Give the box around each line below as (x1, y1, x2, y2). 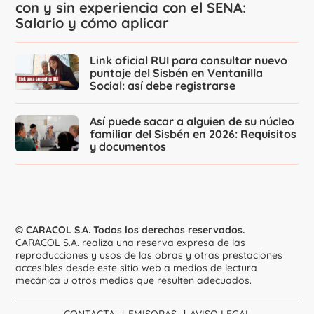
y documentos (90, 139, 167, 153)
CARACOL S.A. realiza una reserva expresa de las (15, 235, 246, 249)
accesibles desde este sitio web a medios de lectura (15, 261, 258, 274)
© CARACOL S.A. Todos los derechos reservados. (15, 223, 245, 236)
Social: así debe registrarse (90, 78, 236, 93)
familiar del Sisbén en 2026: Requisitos (90, 126, 297, 141)
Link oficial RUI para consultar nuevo (90, 53, 288, 67)
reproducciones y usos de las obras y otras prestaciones (15, 248, 283, 261)
